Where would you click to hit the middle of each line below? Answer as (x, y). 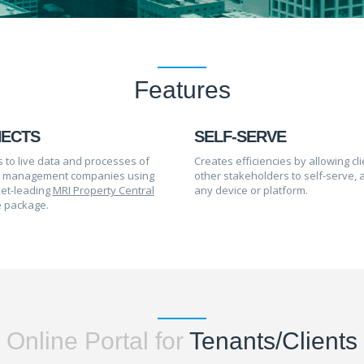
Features (182, 90)
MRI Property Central (103, 190)
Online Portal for (95, 341)
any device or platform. (251, 190)
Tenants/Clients (271, 341)
